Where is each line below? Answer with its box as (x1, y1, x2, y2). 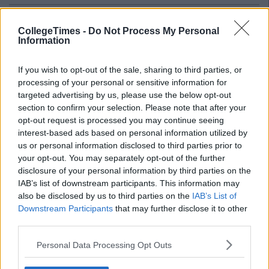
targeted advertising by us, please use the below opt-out (18, 90, 231, 100)
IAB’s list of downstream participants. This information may (18, 178, 240, 188)
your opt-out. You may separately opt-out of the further (18, 153, 225, 163)
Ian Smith (87, 36, 116, 45)
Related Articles (18, 8, 93, 25)
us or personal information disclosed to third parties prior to (18, 141, 242, 150)
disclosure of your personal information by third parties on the (18, 166, 251, 175)
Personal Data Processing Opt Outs (37, 240, 172, 250)
